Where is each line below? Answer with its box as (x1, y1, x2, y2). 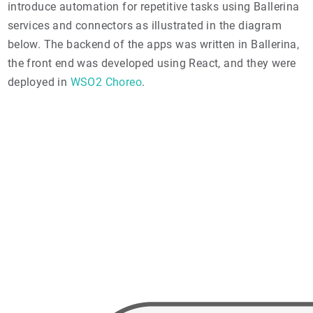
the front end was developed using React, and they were (7, 56, 296, 70)
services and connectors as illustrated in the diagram (7, 18, 282, 32)
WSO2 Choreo (70, 75, 143, 89)
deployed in (7, 75, 71, 89)
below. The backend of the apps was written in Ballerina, (7, 37, 300, 51)
